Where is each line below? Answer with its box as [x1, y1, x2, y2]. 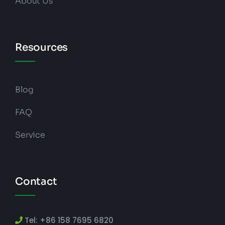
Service [15, 130, 45, 141]
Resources [15, 41, 68, 54]
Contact [15, 175, 57, 188]
